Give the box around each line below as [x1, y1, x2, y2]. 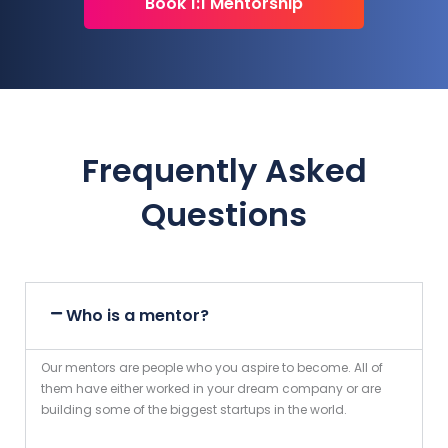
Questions [141, 192, 307, 238]
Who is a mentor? [66, 304, 210, 328]
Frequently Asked [81, 148, 367, 194]
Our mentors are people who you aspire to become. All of [41, 359, 383, 377]
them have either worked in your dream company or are [41, 380, 381, 398]
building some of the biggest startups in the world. [41, 401, 347, 419]
